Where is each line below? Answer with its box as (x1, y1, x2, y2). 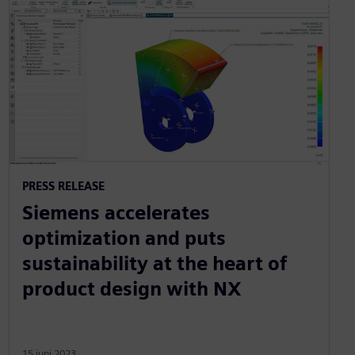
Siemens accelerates (21, 200, 210, 224)
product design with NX (21, 277, 242, 300)
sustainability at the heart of (21, 251, 288, 275)
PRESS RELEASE (21, 178, 105, 193)
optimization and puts (21, 226, 226, 250)
